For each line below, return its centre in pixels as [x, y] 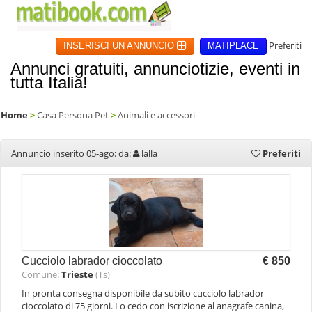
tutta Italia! [49, 83]
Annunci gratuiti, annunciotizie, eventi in [155, 69]
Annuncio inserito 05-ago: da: [72, 153]
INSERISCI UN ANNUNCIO [120, 46]
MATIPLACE [233, 46]
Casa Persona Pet [73, 115]
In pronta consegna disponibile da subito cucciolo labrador [143, 293]
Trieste [77, 274]
